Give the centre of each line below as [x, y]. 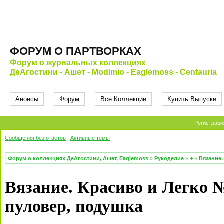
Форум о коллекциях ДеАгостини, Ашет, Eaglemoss [78, 158]
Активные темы [90, 138]
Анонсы [27, 99]
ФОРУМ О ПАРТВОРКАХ [76, 51]
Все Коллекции [123, 99]
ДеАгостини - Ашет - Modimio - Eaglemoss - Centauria [113, 72]
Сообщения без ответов [35, 138]
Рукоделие [169, 158]
